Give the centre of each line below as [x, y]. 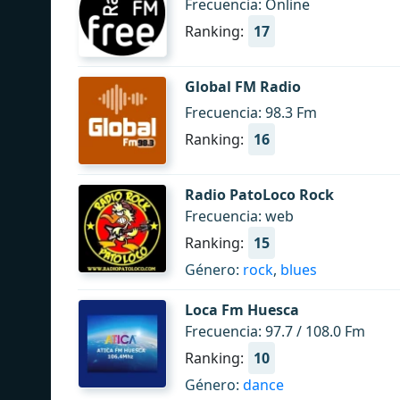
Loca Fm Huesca [242, 310]
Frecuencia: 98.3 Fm [251, 112]
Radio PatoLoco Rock [259, 195]
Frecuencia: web [239, 216]
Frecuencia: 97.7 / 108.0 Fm [275, 331]
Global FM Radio [243, 87]
